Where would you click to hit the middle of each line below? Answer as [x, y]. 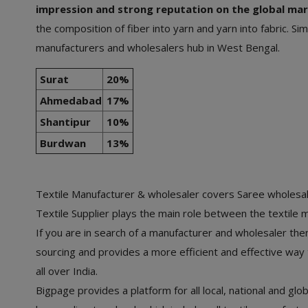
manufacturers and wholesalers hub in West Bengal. [159, 47]
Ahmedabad [69, 100]
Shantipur [64, 121]
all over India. [68, 271]
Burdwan [62, 143]
